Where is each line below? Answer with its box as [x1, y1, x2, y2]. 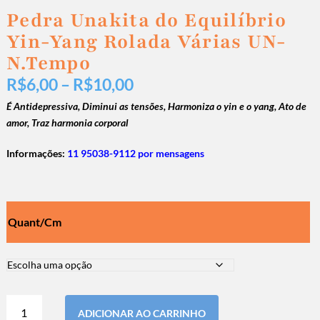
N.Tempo [6, 50, 91, 76]
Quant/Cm [7, 215, 61, 229]
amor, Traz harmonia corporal [6, 116, 129, 129]
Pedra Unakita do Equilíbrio [6, 7, 287, 34]
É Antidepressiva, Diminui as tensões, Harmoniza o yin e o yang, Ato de [6, 100, 306, 113]
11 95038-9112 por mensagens [66, 147, 204, 160]
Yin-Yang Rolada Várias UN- [6, 29, 287, 55]
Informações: [6, 147, 67, 160]
